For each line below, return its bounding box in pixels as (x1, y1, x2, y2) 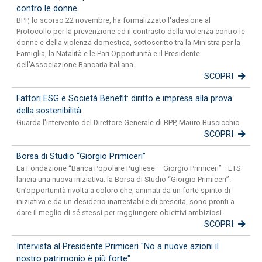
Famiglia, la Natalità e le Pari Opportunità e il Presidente (16, 49, 200, 58)
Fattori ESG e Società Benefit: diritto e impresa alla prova (16, 94, 232, 104)
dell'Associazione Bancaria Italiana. (16, 60, 135, 70)
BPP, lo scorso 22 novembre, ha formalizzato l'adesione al (16, 16, 211, 25)
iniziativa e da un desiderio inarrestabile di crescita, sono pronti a (16, 197, 235, 206)
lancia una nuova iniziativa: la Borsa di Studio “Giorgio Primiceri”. (16, 175, 231, 184)
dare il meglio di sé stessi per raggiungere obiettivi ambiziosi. (16, 208, 223, 218)
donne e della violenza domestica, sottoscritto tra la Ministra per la (16, 38, 240, 47)
